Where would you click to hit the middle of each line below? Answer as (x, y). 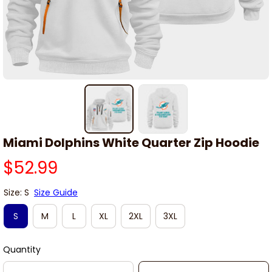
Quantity (22, 250)
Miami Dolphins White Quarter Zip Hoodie (131, 143)
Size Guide (56, 193)
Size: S (16, 193)
